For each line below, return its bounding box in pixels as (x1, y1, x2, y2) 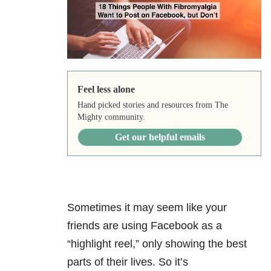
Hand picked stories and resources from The (77, 100, 228, 110)
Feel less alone (77, 84, 135, 95)
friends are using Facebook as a (67, 220, 222, 232)
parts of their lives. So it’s (67, 256, 188, 269)
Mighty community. (77, 113, 145, 122)
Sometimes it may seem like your (67, 201, 227, 214)
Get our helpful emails (114, 132, 205, 143)
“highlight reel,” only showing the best (67, 238, 247, 250)
